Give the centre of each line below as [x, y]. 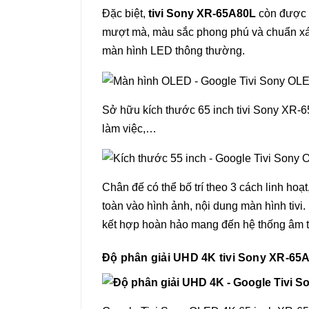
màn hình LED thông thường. [173, 51]
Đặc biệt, [125, 14]
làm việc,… [129, 128]
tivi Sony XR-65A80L [202, 14]
